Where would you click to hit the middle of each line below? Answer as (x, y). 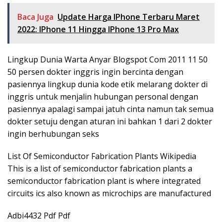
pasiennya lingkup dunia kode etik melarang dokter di (108, 84)
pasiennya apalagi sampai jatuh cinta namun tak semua (111, 109)
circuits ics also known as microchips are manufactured (109, 193)
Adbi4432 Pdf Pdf (39, 215)
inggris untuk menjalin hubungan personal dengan (103, 96)
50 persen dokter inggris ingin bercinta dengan (95, 72)
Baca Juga (35, 17)
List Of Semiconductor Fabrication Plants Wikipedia (102, 156)
